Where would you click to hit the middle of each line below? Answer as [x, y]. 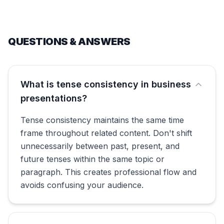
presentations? [54, 98]
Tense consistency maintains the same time [102, 120]
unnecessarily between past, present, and [100, 146]
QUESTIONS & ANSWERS [69, 41]
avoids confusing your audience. [82, 185]
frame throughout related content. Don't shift [106, 133]
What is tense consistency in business [106, 84]
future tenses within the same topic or [92, 159]
